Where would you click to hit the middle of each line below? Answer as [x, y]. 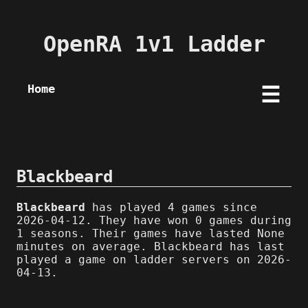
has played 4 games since [171, 207]
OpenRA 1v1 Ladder [154, 44]
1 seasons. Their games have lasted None [151, 233]
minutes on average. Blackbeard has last [151, 246]
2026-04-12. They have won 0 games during [154, 220]
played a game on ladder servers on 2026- [154, 259]
